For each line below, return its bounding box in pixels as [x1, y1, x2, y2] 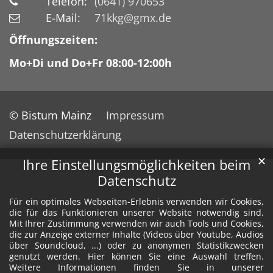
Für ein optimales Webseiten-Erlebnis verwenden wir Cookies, [9, 196, 264, 208]
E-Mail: [46, 10, 80, 25]
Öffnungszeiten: [9, 32, 97, 47]
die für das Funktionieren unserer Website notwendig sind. [9, 207, 264, 219]
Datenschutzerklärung [9, 127, 121, 142]
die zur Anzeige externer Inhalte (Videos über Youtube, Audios [9, 229, 264, 241]
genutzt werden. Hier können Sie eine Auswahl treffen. [9, 250, 264, 263]
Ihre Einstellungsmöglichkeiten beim [23, 156, 250, 174]
